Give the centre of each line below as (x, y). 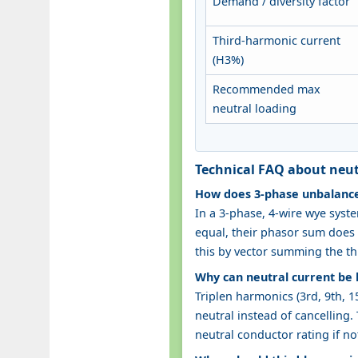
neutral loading (255, 108)
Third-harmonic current (276, 40)
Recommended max (267, 89)
